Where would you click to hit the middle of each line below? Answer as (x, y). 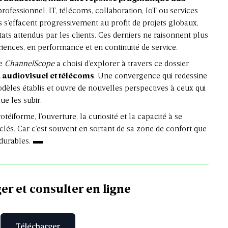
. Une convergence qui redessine (151, 77)
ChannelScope (30, 64)
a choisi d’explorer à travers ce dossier (122, 64)
